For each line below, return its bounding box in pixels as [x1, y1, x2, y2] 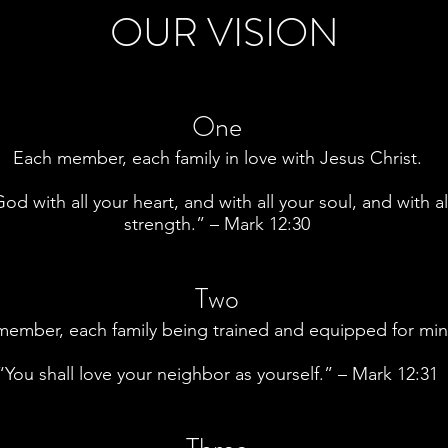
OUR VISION [109, 4, 339, 61]
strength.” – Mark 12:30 [124, 213, 310, 235]
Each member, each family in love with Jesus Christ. [12, 147, 422, 169]
